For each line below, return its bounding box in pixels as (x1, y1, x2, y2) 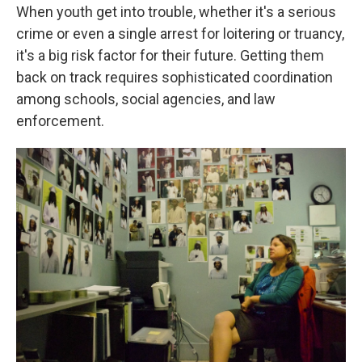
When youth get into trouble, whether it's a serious (16, 3, 336, 20)
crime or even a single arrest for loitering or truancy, (16, 25, 344, 42)
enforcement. (16, 112, 104, 129)
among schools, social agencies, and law (16, 90, 276, 107)
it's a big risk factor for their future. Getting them (16, 47, 324, 64)
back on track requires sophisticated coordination (16, 69, 333, 86)
